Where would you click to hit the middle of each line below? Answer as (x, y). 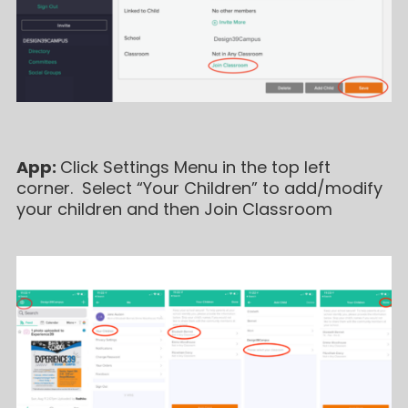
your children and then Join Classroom (174, 209)
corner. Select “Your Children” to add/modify (199, 189)
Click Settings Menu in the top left (195, 168)
